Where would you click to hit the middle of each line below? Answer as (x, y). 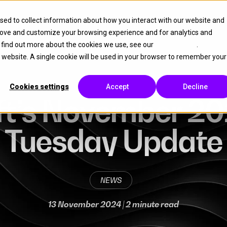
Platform (29, 25)
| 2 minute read (150, 204)
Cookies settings (39, 87)
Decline (195, 87)
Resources (142, 25)
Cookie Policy (176, 45)
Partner (84, 25)
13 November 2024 (85, 204)
